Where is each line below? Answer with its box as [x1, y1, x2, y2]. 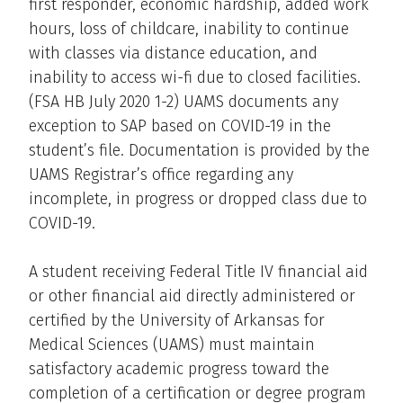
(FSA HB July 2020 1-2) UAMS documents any [29, 91, 338, 112]
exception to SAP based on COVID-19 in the [29, 115, 331, 136]
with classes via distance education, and [29, 42, 318, 63]
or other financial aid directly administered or [29, 285, 355, 306]
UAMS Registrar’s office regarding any [29, 164, 293, 184]
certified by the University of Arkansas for [29, 309, 325, 330]
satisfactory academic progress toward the [29, 358, 329, 379]
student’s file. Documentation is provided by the [29, 139, 370, 160]
